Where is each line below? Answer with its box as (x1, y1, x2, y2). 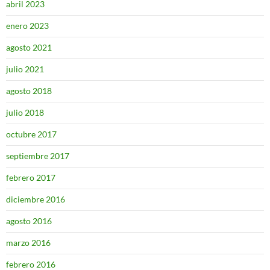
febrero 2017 (6, 172, 55, 183)
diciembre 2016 (6, 194, 65, 205)
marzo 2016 (6, 237, 51, 248)
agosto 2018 (6, 86, 52, 96)
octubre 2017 (6, 129, 57, 140)
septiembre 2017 (6, 151, 69, 162)
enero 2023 (6, 20, 49, 31)
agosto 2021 (6, 42, 52, 53)
